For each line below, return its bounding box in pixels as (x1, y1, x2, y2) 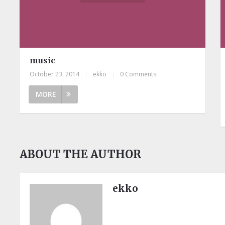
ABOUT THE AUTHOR (20, 147, 142, 162)
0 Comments (120, 70, 157, 79)
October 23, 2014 (30, 70, 80, 79)
